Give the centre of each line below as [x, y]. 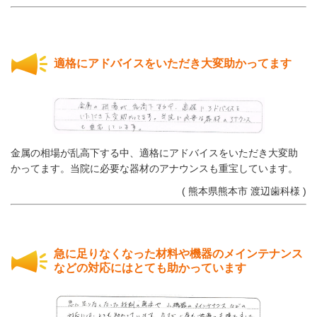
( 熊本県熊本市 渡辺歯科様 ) [244, 191]
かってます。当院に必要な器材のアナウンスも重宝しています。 [154, 169]
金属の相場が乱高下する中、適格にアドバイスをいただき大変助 [154, 153]
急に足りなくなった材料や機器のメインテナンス [178, 254]
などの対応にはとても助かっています [150, 268]
